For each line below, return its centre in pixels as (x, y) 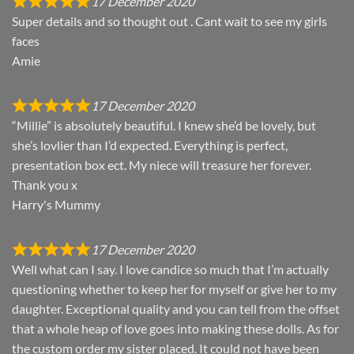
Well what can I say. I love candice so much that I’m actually (170, 269)
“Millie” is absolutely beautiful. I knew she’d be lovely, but (164, 126)
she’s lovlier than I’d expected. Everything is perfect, (150, 145)
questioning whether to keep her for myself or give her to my (174, 289)
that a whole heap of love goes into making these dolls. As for (175, 329)
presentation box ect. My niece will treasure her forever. (162, 165)
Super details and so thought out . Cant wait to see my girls (169, 21)
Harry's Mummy (56, 205)
